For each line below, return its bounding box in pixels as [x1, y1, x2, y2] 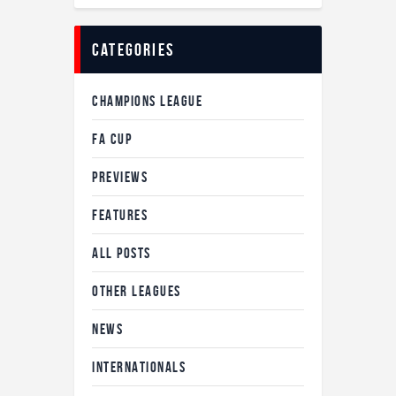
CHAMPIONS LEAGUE [92, 93, 202, 110]
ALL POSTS [92, 245, 151, 262]
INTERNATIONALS [92, 359, 186, 376]
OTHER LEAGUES [92, 283, 181, 300]
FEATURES [92, 207, 148, 224]
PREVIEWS [92, 169, 148, 186]
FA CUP [92, 131, 132, 148]
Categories [92, 40, 174, 60]
